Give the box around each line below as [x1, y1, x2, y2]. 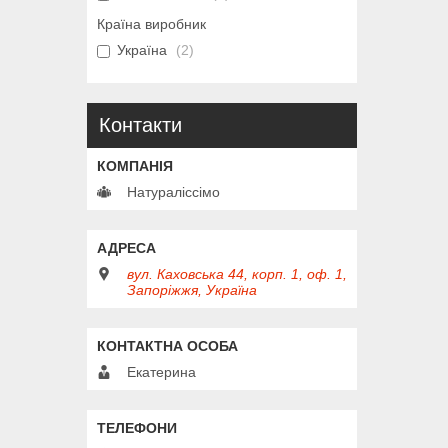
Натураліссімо [127, 184, 220, 201]
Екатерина [127, 364, 196, 381]
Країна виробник [97, 16, 206, 33]
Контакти [99, 114, 182, 137]
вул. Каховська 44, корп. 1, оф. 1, [127, 266, 347, 283]
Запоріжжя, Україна [127, 282, 257, 299]
